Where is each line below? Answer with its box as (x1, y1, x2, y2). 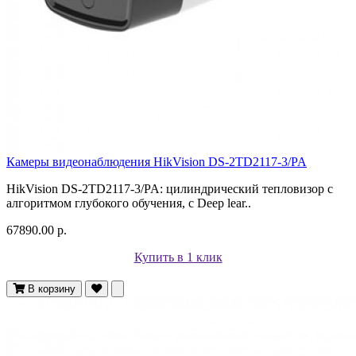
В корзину (28, 282, 75, 295)
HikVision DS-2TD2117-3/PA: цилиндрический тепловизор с (6, 181, 333, 195)
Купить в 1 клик (133, 250, 222, 264)
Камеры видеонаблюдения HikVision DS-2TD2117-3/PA (6, 154, 307, 168)
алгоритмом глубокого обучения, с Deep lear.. (6, 195, 251, 210)
